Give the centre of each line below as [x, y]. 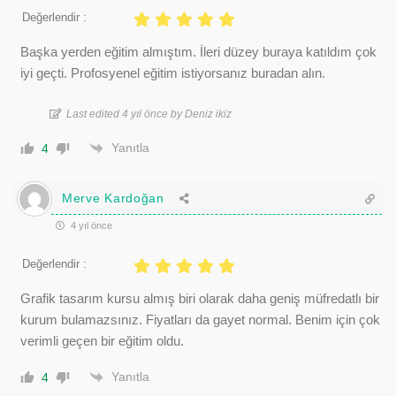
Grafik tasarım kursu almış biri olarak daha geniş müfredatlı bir [200, 298]
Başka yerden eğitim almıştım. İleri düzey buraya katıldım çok [198, 51]
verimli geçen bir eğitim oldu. [102, 340]
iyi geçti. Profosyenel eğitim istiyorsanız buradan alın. [173, 72]
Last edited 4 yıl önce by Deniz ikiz [149, 114]
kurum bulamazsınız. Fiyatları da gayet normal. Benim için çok [200, 319]
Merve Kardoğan [113, 198]
